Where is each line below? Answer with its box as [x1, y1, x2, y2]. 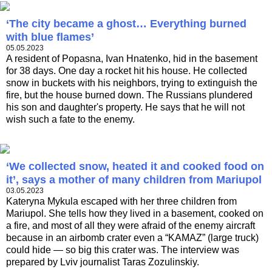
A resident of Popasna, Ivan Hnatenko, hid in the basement [6, 53, 257, 64]
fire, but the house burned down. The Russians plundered [6, 90, 253, 101]
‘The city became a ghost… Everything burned [6, 18, 246, 30]
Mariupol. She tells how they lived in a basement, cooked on [6, 208, 263, 219]
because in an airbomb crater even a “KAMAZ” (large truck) [6, 233, 259, 243]
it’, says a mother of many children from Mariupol [6, 174, 262, 186]
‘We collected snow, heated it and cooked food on [6, 160, 264, 173]
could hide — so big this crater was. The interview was [6, 245, 239, 256]
